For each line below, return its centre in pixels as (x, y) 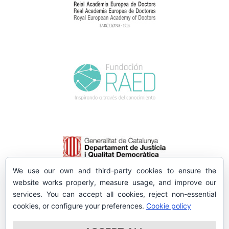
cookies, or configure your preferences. (79, 206)
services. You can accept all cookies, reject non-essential (114, 194)
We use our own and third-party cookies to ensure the (114, 170)
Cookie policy (169, 206)
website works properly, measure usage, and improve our (114, 182)
